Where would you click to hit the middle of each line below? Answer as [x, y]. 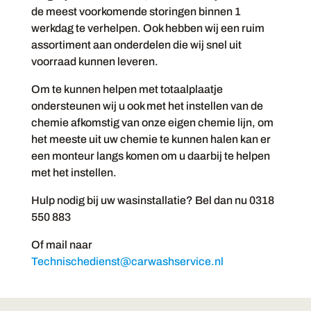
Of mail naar [61, 245]
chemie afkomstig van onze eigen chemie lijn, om [152, 123]
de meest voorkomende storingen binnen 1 [136, 12]
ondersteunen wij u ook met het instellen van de [147, 106]
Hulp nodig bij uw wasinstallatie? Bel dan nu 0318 [152, 201]
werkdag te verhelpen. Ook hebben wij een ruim [148, 28]
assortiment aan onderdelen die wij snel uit [136, 45]
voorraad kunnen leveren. [94, 62]
